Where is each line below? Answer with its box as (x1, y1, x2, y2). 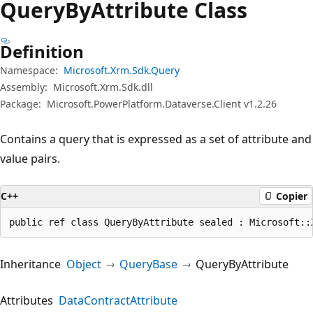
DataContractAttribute (59, 292, 177, 308)
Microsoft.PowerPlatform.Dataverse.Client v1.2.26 (47, 96, 277, 110)
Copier (276, 189, 307, 203)
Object (66, 256, 101, 272)
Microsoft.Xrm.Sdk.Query (64, 63, 180, 77)
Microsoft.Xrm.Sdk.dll (53, 80, 153, 94)
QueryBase (119, 256, 177, 272)
